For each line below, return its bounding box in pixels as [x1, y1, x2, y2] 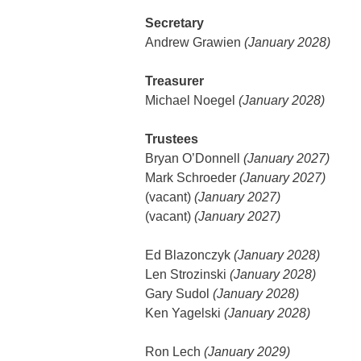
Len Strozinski [145, 268, 230, 281]
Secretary [145, 16, 204, 30]
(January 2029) [204, 345, 290, 359]
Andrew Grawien [145, 35, 244, 49]
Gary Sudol [145, 287, 213, 301]
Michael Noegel [145, 93, 239, 107]
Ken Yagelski [145, 306, 224, 320]
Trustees [145, 132, 198, 146]
